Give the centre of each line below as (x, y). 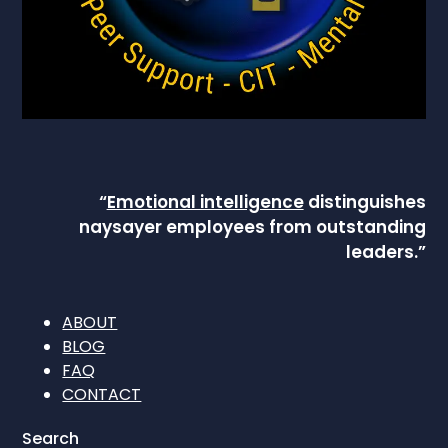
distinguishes (364, 202)
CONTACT (102, 395)
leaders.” (385, 252)
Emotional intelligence (205, 202)
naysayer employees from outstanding (252, 227)
